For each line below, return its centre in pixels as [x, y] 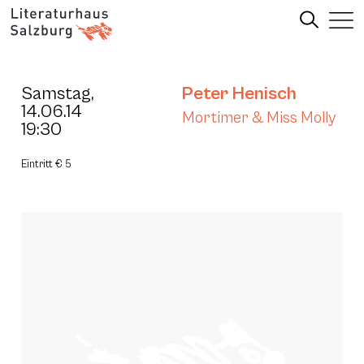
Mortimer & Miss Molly [259, 118]
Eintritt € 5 [46, 165]
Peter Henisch [239, 93]
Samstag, [58, 93]
